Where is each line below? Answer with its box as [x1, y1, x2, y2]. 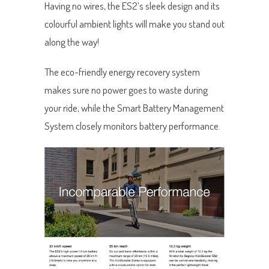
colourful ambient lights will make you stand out [44, 17, 225, 30]
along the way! [44, 35, 99, 48]
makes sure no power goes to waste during [44, 83, 208, 96]
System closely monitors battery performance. [44, 119, 220, 132]
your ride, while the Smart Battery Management [44, 101, 224, 114]
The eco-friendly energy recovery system [44, 65, 200, 78]
